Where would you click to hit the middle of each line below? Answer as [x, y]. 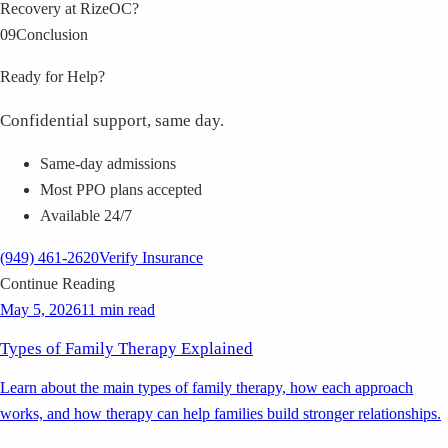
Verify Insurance [151, 258]
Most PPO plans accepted [121, 190]
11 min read [118, 310]
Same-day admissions [108, 164]
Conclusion [52, 35]
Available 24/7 [86, 216]
